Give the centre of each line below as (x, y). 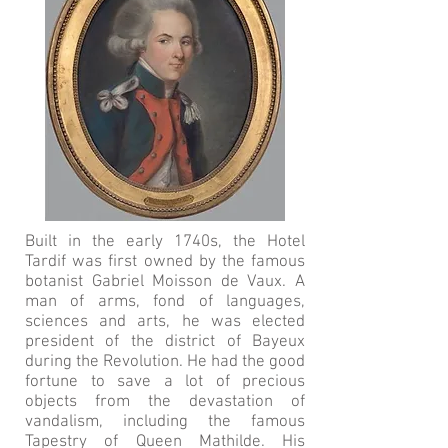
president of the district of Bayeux (165, 342)
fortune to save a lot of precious (165, 382)
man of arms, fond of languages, (165, 302)
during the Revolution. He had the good (165, 362)
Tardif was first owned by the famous (165, 262)
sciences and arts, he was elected (165, 322)
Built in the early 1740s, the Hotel (165, 242)
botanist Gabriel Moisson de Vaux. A (165, 282)
